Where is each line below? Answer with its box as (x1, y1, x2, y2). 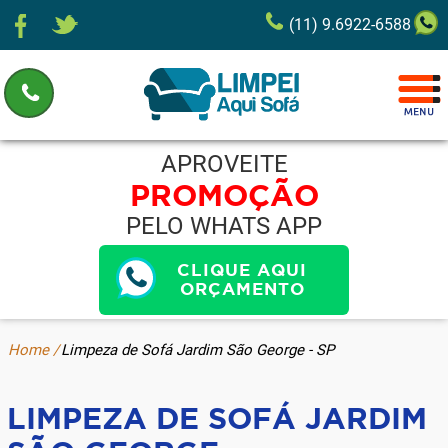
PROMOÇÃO (129, 178, 319, 212)
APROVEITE (160, 150, 288, 178)
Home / (8, 341, 60, 359)
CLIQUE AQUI (177, 260, 307, 279)
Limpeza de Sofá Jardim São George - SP (61, 341, 335, 359)
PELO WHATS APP (126, 212, 322, 240)
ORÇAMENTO (179, 279, 305, 298)
